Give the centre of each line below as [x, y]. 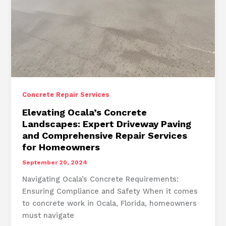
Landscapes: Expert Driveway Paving [107, 124]
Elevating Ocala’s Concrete [85, 112]
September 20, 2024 [55, 162]
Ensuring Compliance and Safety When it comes [110, 191]
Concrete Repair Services [66, 95]
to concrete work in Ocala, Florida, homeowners [110, 203]
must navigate [48, 215]
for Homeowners [61, 147]
